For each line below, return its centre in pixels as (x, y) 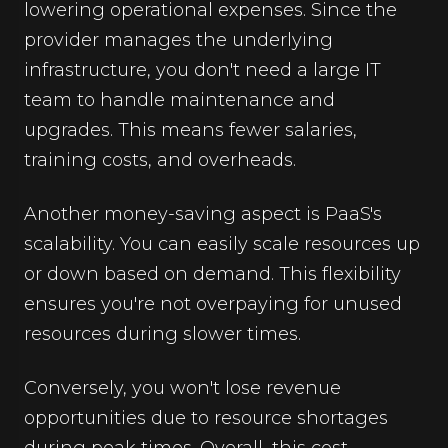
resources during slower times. (162, 333)
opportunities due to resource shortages (206, 417)
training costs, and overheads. (160, 159)
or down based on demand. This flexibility (212, 273)
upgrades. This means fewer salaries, (190, 129)
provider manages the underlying (178, 39)
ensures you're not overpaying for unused (213, 303)
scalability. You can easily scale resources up (222, 243)
